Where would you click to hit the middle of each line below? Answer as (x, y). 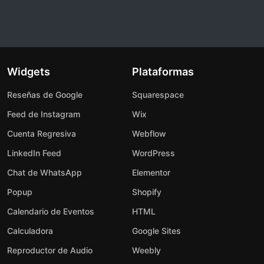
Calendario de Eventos (51, 211)
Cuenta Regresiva (42, 133)
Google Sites (156, 230)
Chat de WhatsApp (44, 172)
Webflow (149, 133)
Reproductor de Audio (50, 250)
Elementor (151, 172)
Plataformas (163, 71)
